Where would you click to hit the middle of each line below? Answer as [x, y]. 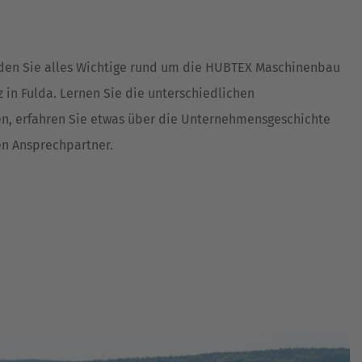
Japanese [86, 94]
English [80, 29]
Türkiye [106, 133]
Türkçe [78, 158]
